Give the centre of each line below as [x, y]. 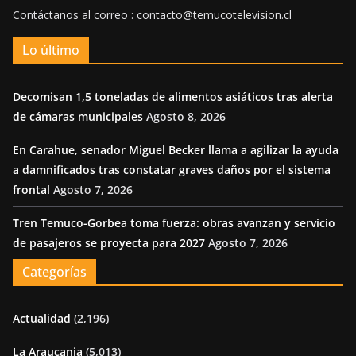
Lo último [51, 50]
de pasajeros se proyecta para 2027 [109, 242]
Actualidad [42, 318]
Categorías [54, 271]
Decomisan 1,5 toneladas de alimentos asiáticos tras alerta [173, 96]
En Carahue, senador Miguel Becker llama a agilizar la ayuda [176, 149]
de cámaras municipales [78, 116]
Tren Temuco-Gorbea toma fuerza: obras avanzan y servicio [174, 222]
